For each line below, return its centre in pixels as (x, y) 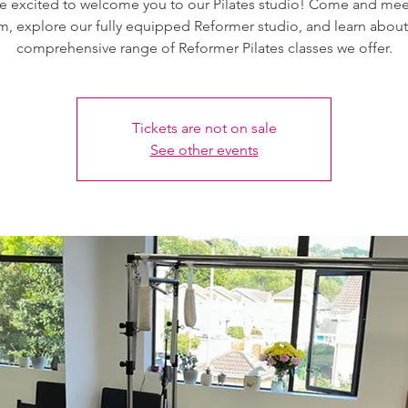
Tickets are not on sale (204, 128)
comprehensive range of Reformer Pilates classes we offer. (204, 48)
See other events (204, 150)
